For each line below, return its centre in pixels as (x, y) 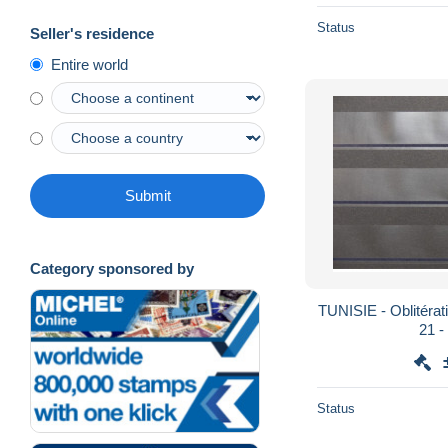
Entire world (89, 65)
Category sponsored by (112, 269)
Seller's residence (92, 34)
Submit (147, 196)
